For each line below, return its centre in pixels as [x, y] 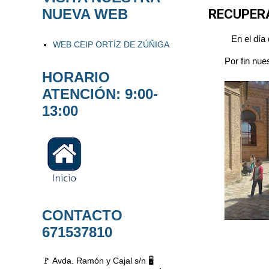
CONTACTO [82, 215]
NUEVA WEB [85, 14]
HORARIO [76, 77]
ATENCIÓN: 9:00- [100, 94]
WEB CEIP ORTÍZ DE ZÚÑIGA [111, 44]
